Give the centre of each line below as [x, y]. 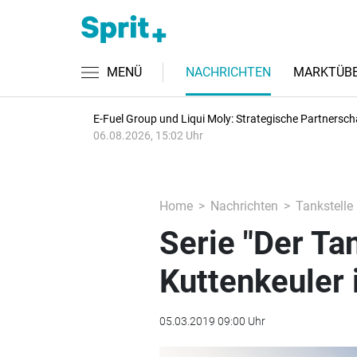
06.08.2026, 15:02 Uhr [148, 135]
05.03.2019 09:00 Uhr [212, 321]
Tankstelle [324, 206]
